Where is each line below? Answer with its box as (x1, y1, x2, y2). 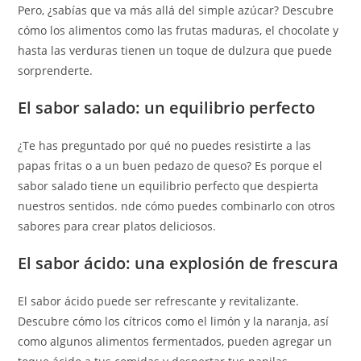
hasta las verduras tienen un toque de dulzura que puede (18, 43, 333, 58)
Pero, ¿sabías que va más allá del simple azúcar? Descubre (18, 2, 334, 18)
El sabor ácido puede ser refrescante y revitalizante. (18, 293, 300, 309)
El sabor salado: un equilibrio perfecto (18, 97, 316, 118)
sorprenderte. (18, 63, 93, 78)
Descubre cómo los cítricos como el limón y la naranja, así (18, 313, 330, 329)
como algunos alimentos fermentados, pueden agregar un (18, 334, 333, 349)
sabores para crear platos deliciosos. (18, 218, 217, 234)
